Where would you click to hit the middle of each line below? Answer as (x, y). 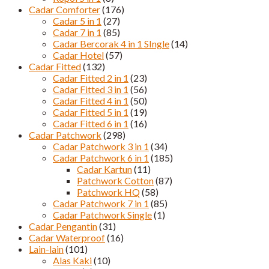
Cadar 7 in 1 (77, 32)
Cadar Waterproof (67, 237)
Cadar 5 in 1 (77, 20)
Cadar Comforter (65, 9)
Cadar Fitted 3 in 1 (91, 89)
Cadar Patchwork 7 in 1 (101, 203)
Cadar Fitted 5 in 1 (91, 112)
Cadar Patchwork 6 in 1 (101, 157)
